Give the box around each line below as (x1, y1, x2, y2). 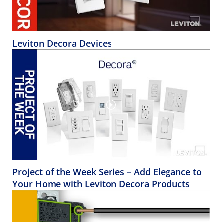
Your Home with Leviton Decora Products (12, 178, 190, 190)
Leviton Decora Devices (12, 37, 112, 50)
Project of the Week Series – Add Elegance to (12, 166, 202, 178)
